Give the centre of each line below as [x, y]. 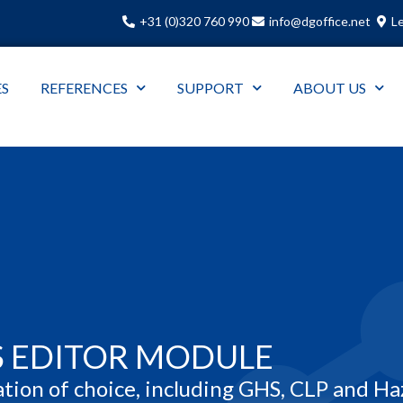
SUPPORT [210, 87]
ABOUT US [329, 87]
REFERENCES [84, 87]
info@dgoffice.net [320, 21]
